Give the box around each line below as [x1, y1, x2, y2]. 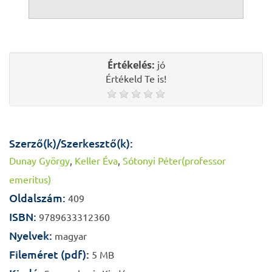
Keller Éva [75, 155, 118, 166]
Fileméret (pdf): [9, 248, 89, 260]
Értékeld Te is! [106, 73, 166, 84]
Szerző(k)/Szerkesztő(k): [9, 137, 133, 149]
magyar [52, 231, 87, 242]
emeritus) [9, 174, 51, 185]
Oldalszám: [9, 192, 66, 204]
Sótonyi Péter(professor [123, 155, 226, 166]
